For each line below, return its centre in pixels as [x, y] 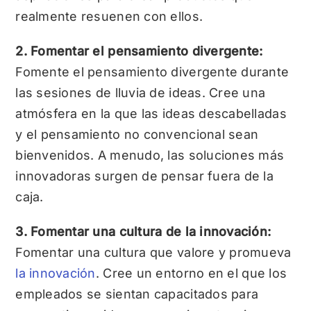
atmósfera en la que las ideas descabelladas [151, 114]
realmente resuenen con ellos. [109, 17]
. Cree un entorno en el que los [191, 274]
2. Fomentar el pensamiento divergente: [139, 51]
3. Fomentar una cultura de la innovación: [143, 232]
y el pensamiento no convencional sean [137, 135]
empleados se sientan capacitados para [137, 294]
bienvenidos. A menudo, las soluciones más [150, 155]
